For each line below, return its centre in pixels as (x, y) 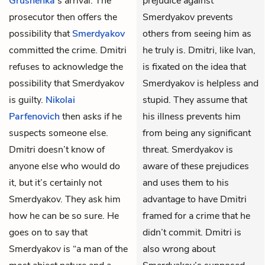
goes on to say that (48, 232)
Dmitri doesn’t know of (57, 149)
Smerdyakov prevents (188, 17)
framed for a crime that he (196, 216)
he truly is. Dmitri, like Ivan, (199, 50)
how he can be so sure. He (64, 216)
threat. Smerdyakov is (188, 149)
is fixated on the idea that (194, 67)
